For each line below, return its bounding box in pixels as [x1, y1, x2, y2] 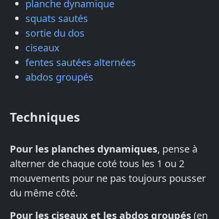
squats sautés [25, 12, 88, 25]
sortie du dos [25, 26, 85, 40]
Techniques [10, 109, 80, 126]
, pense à [157, 142, 197, 156]
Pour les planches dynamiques [10, 142, 157, 156]
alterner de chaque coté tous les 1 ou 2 [10, 157, 184, 171]
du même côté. [10, 186, 78, 200]
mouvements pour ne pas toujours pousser [10, 172, 206, 185]
